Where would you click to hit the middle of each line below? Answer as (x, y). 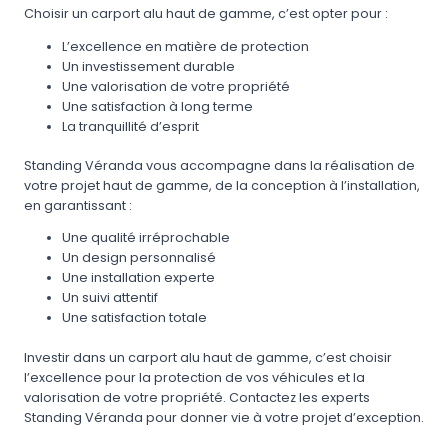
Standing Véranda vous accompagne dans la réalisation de (219, 165)
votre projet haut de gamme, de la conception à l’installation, (222, 185)
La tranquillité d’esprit (131, 126)
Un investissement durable (149, 66)
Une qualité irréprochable (146, 238)
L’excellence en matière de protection (186, 46)
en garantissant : (78, 205)
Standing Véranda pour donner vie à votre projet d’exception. (224, 417)
